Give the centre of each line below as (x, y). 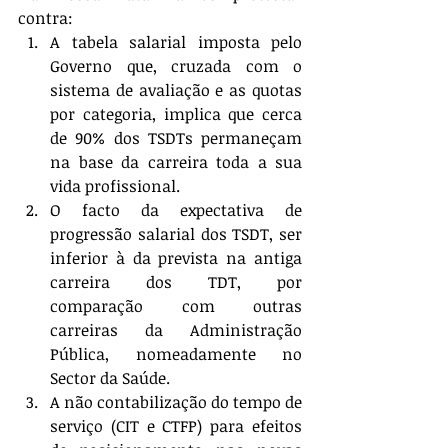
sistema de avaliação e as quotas (176, 90)
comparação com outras (176, 306)
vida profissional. (119, 186)
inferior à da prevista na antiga (176, 258)
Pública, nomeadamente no (176, 354)
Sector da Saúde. (114, 378)
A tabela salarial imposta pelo (176, 42)
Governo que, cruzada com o (176, 66)
